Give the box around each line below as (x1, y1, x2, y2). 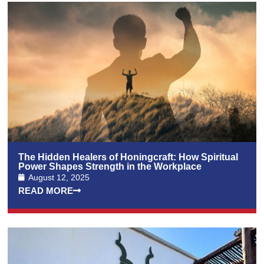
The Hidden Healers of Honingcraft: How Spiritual (18, 151, 239, 162)
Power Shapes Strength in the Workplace (18, 161, 202, 171)
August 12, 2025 (28, 172, 90, 182)
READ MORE (18, 185, 74, 196)
